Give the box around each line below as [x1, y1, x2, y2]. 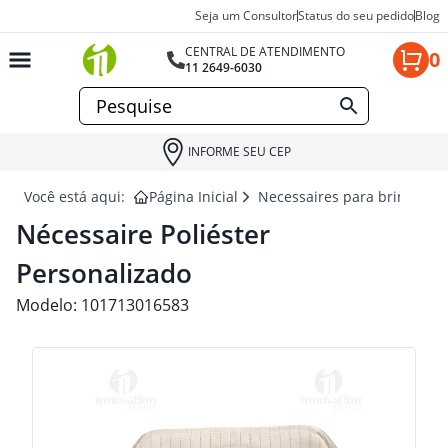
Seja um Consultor [195, 7, 297, 24]
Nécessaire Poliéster [16, 216, 270, 252]
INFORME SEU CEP [187, 143, 291, 160]
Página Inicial [149, 187, 238, 206]
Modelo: [16, 294, 81, 316]
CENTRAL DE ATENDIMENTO [185, 43, 346, 60]
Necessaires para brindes [258, 187, 430, 206]
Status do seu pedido [298, 7, 414, 24]
